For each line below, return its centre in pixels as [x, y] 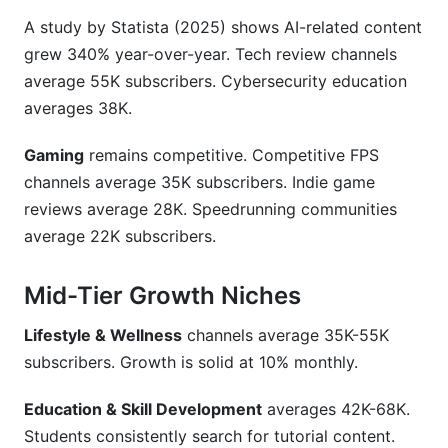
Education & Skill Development [143, 409]
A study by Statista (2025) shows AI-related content [223, 27]
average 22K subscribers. [120, 236]
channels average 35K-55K [285, 335]
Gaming [54, 155]
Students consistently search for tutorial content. [209, 436]
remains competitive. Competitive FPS [231, 155]
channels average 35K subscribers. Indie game [199, 182]
